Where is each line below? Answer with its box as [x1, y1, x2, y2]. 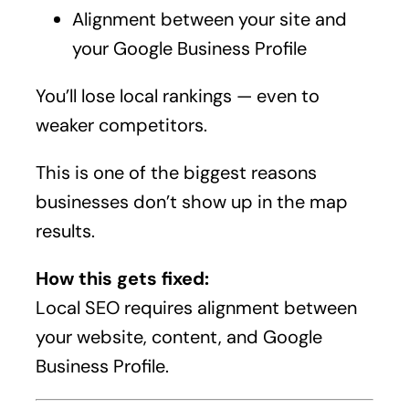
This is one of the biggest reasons [35, 161, 317, 184]
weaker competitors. [35, 113, 207, 137]
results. [35, 219, 95, 243]
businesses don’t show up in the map [35, 190, 348, 214]
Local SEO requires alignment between [35, 296, 357, 320]
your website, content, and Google [35, 325, 322, 349]
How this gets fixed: [35, 267, 209, 290]
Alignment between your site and [71, 7, 347, 31]
